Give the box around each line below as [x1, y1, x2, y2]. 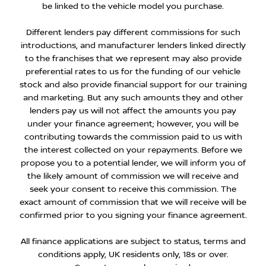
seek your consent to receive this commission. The [30, 184, 236, 194]
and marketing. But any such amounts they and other [23, 93, 243, 103]
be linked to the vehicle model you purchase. [42, 1, 224, 11]
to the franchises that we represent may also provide [24, 53, 242, 64]
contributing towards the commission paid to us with [24, 132, 242, 142]
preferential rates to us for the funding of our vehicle [26, 66, 240, 77]
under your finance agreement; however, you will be [27, 119, 239, 129]
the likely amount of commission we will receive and [27, 171, 239, 181]
